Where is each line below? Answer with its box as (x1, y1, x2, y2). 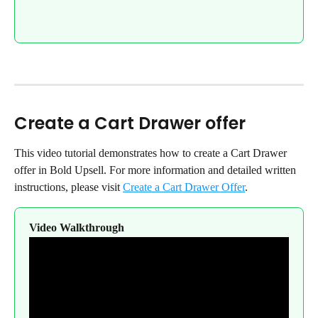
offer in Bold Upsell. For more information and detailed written (14, 164, 299, 177)
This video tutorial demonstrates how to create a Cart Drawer (14, 147, 290, 160)
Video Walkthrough (29, 221, 124, 234)
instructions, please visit (14, 181, 123, 194)
